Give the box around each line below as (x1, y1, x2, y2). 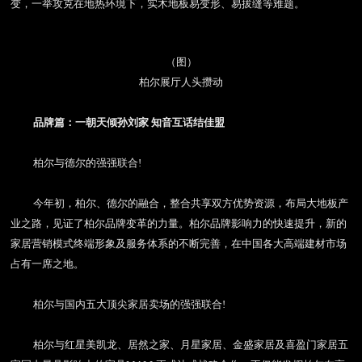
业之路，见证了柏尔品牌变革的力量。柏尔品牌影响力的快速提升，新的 (11, 217, 347, 229)
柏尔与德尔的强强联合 (33, 157, 139, 169)
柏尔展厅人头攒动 (139, 76, 223, 88)
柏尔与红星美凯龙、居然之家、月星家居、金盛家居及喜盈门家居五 (33, 339, 349, 351)
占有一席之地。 (11, 258, 85, 270)
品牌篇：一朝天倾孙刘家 (33, 116, 149, 128)
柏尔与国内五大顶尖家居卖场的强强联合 (33, 298, 223, 310)
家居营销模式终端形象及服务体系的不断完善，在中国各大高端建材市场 (11, 238, 347, 250)
